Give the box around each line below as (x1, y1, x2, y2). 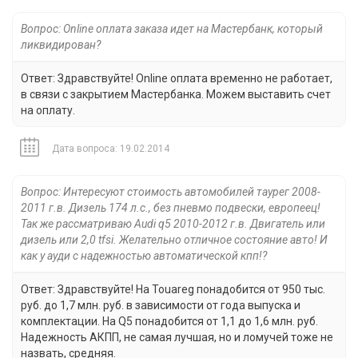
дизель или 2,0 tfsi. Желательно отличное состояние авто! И (21, 233, 328, 247)
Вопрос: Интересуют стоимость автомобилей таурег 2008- (21, 185, 320, 199)
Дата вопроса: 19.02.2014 (52, 143, 169, 155)
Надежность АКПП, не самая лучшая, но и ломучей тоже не (21, 331, 333, 344)
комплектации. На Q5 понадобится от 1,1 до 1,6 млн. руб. (21, 315, 318, 328)
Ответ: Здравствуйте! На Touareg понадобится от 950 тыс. (21, 283, 325, 296)
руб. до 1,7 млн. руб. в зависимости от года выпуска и (21, 299, 300, 312)
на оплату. (21, 104, 75, 117)
